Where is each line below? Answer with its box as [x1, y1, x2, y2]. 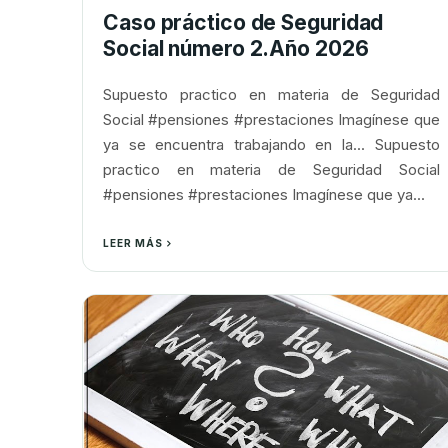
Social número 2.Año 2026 [103, 36, 369, 61]
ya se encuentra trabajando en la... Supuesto [103, 135, 440, 154]
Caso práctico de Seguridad [103, 10, 384, 35]
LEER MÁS [103, 237, 163, 249]
